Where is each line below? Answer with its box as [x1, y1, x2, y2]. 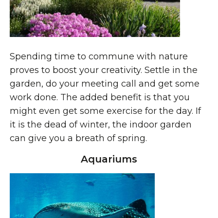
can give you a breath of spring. [10, 133, 147, 144]
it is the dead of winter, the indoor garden [10, 119, 192, 130]
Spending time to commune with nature [10, 51, 188, 62]
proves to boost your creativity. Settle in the [10, 65, 198, 75]
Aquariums [81, 153, 137, 165]
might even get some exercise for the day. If [10, 106, 201, 116]
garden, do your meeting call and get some [10, 78, 200, 89]
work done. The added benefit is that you [10, 92, 190, 103]
